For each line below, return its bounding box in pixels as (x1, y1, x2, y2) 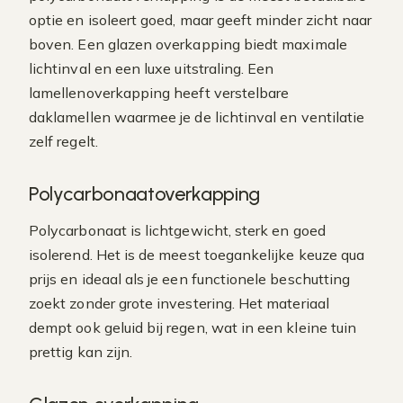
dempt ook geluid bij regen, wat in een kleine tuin (29, 318, 357, 336)
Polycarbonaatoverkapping (29, 182, 261, 206)
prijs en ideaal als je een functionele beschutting (29, 270, 351, 288)
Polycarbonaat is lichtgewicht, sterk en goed (29, 221, 326, 239)
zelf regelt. (29, 132, 98, 150)
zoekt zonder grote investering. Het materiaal (29, 294, 329, 312)
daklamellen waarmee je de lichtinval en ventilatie (29, 108, 365, 126)
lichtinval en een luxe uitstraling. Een (29, 59, 274, 77)
